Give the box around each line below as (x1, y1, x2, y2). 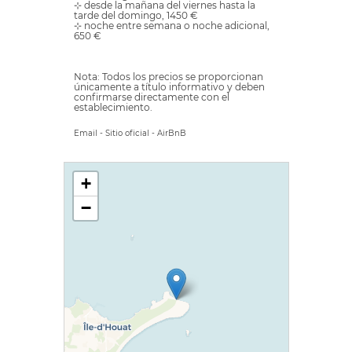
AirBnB (157, 128, 186, 138)
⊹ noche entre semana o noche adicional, (74, 20, 269, 31)
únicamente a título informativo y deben (74, 81, 265, 93)
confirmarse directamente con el (74, 91, 229, 103)
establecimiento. (74, 101, 152, 113)
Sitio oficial (105, 128, 149, 138)
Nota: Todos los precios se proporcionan (74, 71, 263, 82)
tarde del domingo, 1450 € (74, 9, 198, 21)
